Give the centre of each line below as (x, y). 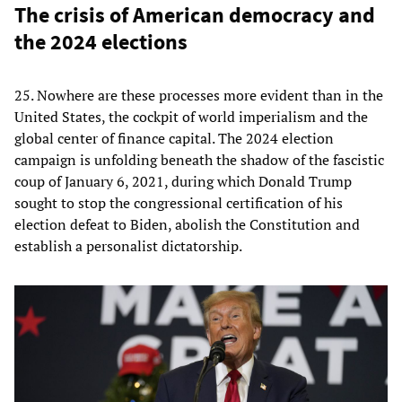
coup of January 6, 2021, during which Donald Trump (183, 181)
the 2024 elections (101, 41)
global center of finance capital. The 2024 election (174, 138)
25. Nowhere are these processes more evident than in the (199, 95)
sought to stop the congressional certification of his (179, 202)
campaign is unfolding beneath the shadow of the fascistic (199, 159)
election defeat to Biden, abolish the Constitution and (187, 224)
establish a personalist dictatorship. (128, 245)
